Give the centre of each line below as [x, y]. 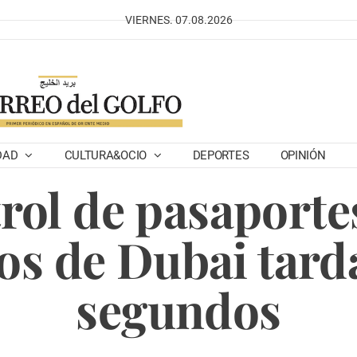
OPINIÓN [303, 155]
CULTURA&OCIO [107, 155]
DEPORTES [221, 155]
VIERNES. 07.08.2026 [178, 20]
